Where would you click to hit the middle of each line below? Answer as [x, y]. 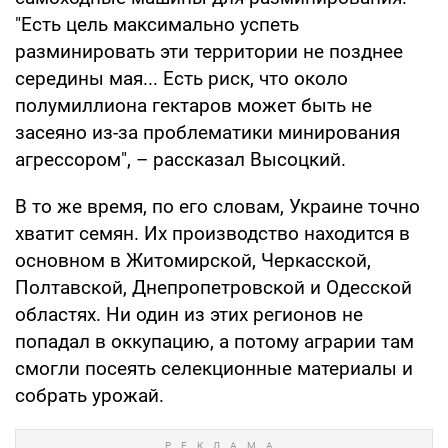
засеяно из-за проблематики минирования [207, 132]
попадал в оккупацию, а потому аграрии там [214, 341]
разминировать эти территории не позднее [209, 51]
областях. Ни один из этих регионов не [189, 314]
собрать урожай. [89, 395]
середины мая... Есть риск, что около [181, 78]
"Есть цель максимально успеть [157, 24]
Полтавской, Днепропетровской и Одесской [213, 287]
